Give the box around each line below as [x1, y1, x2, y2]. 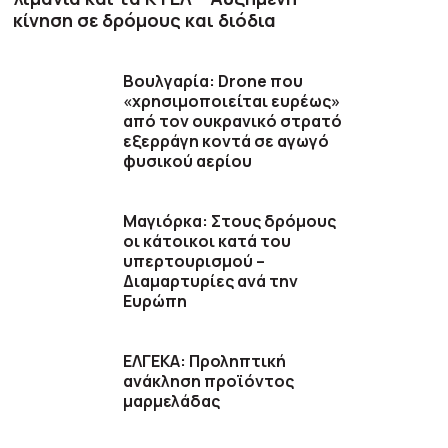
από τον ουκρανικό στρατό [123, 110, 343, 133]
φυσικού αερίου [123, 150, 253, 173]
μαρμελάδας [123, 390, 221, 413]
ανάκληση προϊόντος [123, 370, 295, 393]
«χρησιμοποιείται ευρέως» [123, 90, 341, 113]
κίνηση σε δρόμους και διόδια [13, 8, 277, 33]
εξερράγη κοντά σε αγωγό [123, 130, 330, 153]
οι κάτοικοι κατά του [123, 230, 292, 253]
